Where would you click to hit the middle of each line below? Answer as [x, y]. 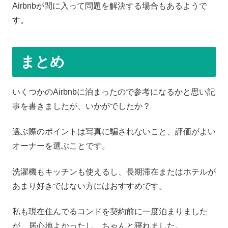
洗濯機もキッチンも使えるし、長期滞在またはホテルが [114, 172]
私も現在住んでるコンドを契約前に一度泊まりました [110, 211]
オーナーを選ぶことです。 [61, 146]
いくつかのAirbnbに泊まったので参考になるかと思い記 [114, 92]
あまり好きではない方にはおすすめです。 [90, 186]
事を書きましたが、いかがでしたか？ [81, 106]
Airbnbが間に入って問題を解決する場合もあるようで [110, 6]
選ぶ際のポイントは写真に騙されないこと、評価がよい [114, 132]
